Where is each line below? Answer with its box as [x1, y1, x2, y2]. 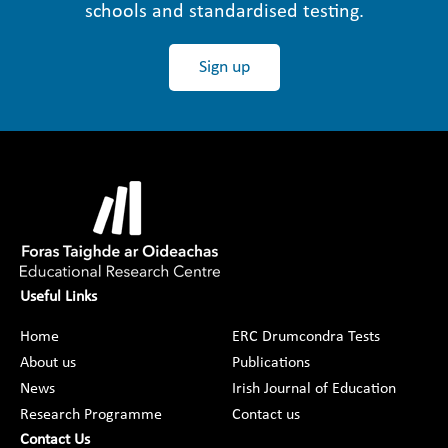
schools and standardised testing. [84, 2, 364, 22]
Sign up [198, 58, 250, 77]
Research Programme [20, 407, 162, 423]
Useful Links [20, 289, 97, 305]
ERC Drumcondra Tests [232, 329, 380, 345]
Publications [232, 355, 310, 371]
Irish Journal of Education [232, 381, 396, 397]
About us [20, 355, 76, 371]
